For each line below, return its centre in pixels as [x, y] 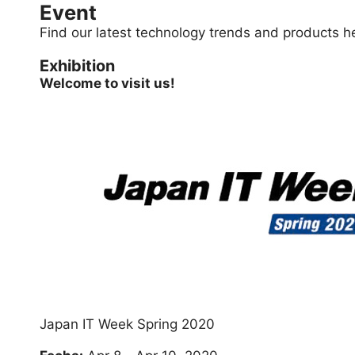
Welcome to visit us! [107, 83]
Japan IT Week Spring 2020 [127, 324]
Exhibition [77, 66]
